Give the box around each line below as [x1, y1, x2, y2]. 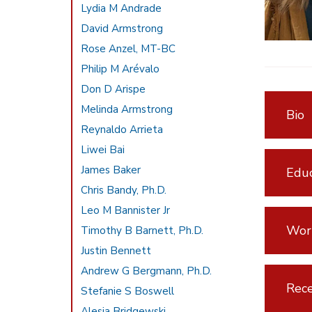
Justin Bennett [81, 244, 152, 258]
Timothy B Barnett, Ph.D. [81, 224, 204, 237]
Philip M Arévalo [81, 62, 160, 76]
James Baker [81, 163, 141, 177]
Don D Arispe [81, 82, 146, 96]
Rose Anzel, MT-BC [81, 42, 176, 56]
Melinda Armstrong [81, 102, 173, 116]
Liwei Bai [81, 143, 125, 157]
